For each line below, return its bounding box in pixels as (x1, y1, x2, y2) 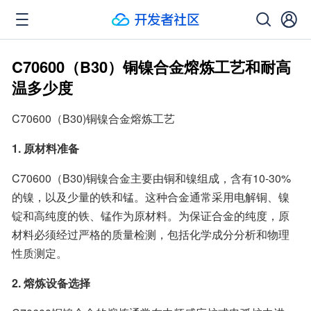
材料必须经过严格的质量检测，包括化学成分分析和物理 (12, 226, 289, 242)
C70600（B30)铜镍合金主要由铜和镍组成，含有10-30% (12, 170, 291, 186)
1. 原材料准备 (12, 140, 79, 156)
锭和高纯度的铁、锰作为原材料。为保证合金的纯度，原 (12, 208, 289, 224)
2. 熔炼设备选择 (12, 275, 90, 291)
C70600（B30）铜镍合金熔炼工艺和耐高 (12, 56, 291, 78)
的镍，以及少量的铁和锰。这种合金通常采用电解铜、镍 (12, 189, 289, 205)
